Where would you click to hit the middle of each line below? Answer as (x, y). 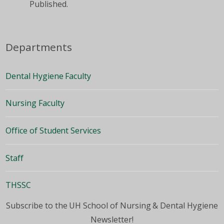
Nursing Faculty (35, 103)
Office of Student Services (53, 130)
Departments (39, 47)
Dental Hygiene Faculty (48, 76)
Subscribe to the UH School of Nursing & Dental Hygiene (112, 205)
